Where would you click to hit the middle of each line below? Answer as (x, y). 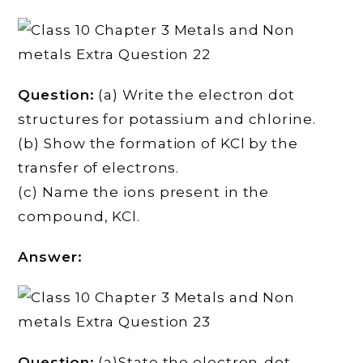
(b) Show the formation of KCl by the (158, 144)
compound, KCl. (79, 217)
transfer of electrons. (99, 168)
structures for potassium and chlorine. (167, 120)
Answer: (50, 257)
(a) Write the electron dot (194, 95)
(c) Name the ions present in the (144, 192)
